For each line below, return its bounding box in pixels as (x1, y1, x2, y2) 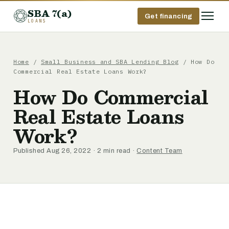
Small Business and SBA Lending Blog (40, 58, 179, 65)
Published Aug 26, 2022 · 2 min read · (13, 147, 137, 154)
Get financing (145, 12, 192, 20)
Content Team (136, 147, 182, 154)
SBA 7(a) (28, 6, 72, 20)
